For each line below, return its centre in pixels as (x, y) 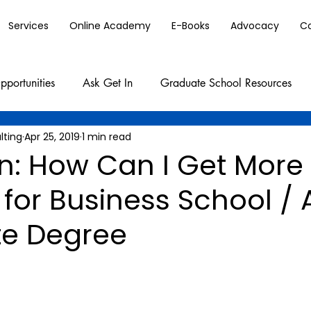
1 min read (107, 136)
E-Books (191, 26)
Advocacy (255, 26)
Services (28, 26)
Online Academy (110, 26)
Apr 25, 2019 (52, 136)
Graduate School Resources (226, 83)
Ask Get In (108, 83)
